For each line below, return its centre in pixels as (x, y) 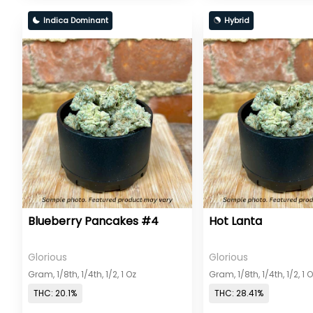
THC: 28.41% (239, 293)
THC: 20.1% (55, 293)
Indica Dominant (76, 20)
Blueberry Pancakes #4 (93, 221)
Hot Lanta (236, 221)
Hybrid (237, 20)
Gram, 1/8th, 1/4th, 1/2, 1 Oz (82, 274)
